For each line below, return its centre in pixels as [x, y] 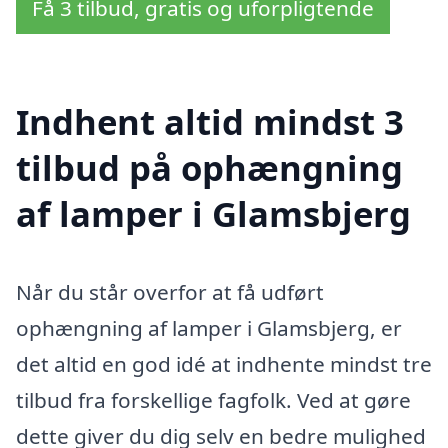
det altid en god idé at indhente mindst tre [224, 363]
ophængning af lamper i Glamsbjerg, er [209, 327]
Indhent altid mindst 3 [210, 121]
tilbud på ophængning [209, 167]
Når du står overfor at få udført [170, 291]
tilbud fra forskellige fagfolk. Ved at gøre [213, 399]
